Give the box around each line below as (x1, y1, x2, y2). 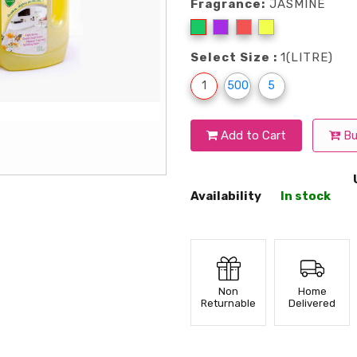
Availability (190, 189, 261, 204)
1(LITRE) (280, 50, 333, 65)
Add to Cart (218, 128, 286, 143)
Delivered (288, 297, 335, 310)
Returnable (201, 297, 256, 310)
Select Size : (190, 50, 280, 65)
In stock (280, 189, 331, 204)
